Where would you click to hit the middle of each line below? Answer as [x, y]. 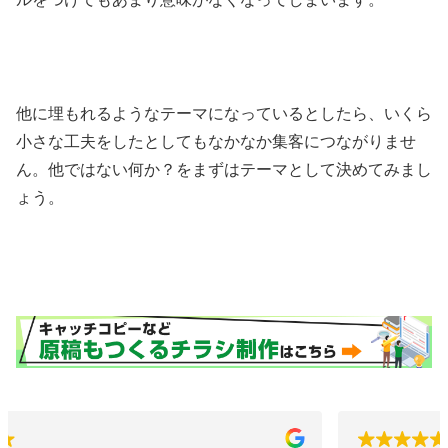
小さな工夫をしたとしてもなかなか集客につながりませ [216, 141]
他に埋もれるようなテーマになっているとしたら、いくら [224, 113]
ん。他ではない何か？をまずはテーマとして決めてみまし [224, 169]
